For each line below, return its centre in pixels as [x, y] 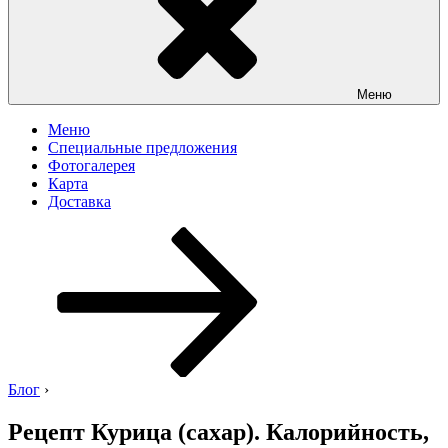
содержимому [354, 270]
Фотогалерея [91, 165]
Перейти [336, 234]
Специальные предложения [142, 147]
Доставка [79, 201]
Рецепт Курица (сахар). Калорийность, [218, 431]
